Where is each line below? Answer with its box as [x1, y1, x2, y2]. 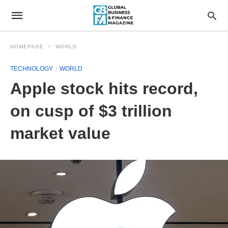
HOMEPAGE [10, 44, 44, 49]
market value [10, 124, 110, 142]
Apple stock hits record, [10, 79, 198, 98]
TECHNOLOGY [10, 65, 53, 72]
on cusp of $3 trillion [10, 102, 172, 120]
